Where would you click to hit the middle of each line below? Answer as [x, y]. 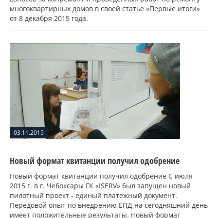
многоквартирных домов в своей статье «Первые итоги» [105, 9]
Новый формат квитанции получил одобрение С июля [101, 176]
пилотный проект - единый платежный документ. [93, 196]
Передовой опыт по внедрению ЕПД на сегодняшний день [109, 205]
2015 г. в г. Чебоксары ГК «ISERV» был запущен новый [100, 186]
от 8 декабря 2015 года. [49, 18]
